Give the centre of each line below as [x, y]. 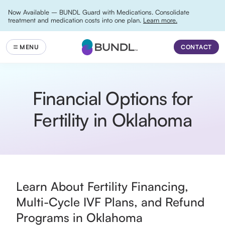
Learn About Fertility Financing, [102, 186]
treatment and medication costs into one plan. [76, 20]
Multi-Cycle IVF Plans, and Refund [110, 202]
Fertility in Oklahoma [113, 120]
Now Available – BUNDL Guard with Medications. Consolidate [99, 12]
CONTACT [196, 47]
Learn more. [160, 20]
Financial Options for [113, 98]
